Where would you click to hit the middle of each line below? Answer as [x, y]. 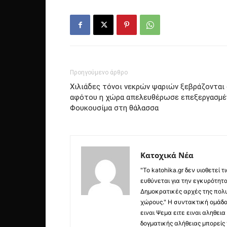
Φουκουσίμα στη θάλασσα [114, 108]
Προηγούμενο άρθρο [99, 73]
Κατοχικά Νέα [167, 155]
